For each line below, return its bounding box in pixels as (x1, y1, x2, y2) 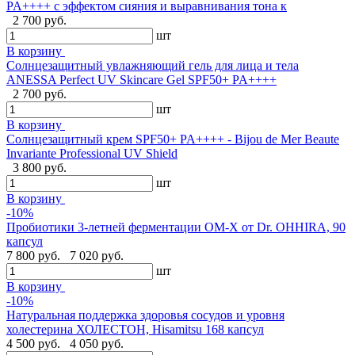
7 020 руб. (70, 248, 124, 262)
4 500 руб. (6, 336, 63, 350)
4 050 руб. (70, 336, 124, 350)
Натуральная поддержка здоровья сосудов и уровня (6, 307, 284, 322)
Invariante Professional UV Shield (6, 146, 177, 160)
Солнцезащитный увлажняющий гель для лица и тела (6, 58, 299, 72)
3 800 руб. (13, 160, 67, 174)
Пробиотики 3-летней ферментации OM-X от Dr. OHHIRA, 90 (6, 219, 345, 234)
